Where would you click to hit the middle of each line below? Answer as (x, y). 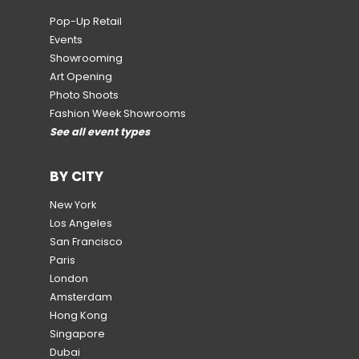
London (69, 278)
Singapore (77, 333)
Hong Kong (79, 315)
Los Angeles (81, 223)
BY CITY (77, 176)
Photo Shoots (84, 95)
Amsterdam (81, 296)
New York (73, 204)
